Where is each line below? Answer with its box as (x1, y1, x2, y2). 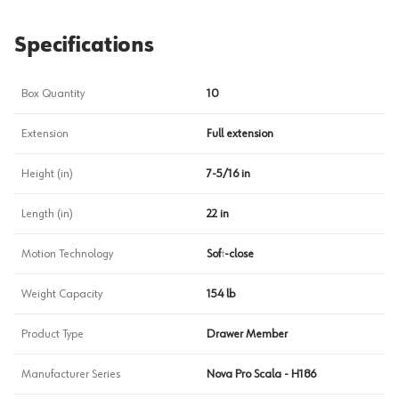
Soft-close (207, 248, 254, 260)
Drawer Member (207, 328, 288, 340)
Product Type (21, 328, 84, 340)
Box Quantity (21, 87, 85, 100)
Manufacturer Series (21, 368, 120, 380)
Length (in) (21, 208, 73, 220)
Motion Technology (21, 248, 113, 260)
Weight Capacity (21, 288, 102, 300)
